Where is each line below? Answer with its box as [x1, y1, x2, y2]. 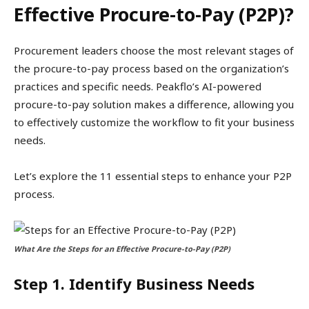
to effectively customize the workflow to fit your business [14, 115, 295, 130]
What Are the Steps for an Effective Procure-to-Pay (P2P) [14, 243, 230, 255]
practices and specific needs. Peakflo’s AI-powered [14, 79, 261, 94]
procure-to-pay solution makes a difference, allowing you [14, 97, 294, 112]
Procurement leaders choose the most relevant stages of [14, 43, 294, 58]
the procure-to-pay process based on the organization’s [14, 61, 289, 76]
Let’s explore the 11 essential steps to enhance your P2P [14, 169, 292, 183]
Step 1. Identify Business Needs [14, 273, 255, 295]
